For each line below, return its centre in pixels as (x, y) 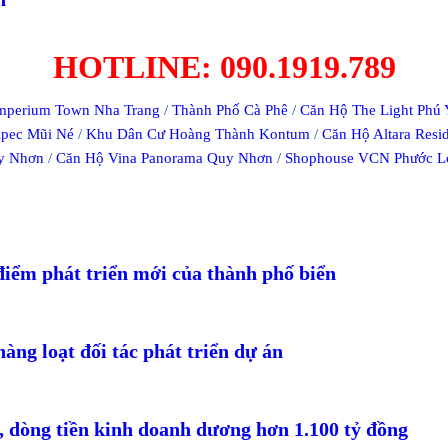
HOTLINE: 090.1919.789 (224, 66)
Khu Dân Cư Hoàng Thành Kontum (198, 133)
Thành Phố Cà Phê (230, 109)
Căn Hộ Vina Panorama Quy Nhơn (164, 157)
